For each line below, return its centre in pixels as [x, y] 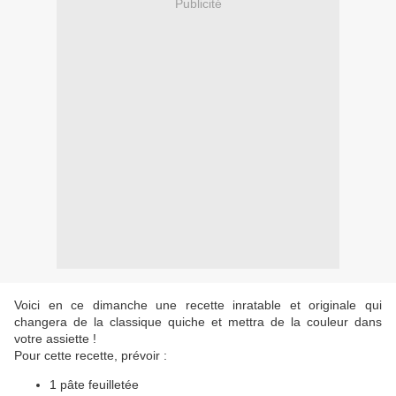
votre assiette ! [55, 339]
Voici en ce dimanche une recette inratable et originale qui [198, 305]
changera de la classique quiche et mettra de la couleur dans [198, 322]
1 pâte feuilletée [94, 385]
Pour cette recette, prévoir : [91, 356]
